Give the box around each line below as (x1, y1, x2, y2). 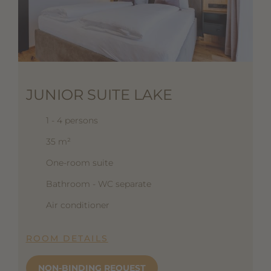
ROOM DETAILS (25, 233, 108, 244)
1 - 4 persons (45, 115, 98, 126)
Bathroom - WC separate (45, 178, 151, 190)
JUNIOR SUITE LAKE (25, 86, 172, 104)
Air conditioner (45, 200, 109, 211)
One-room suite (45, 157, 113, 169)
